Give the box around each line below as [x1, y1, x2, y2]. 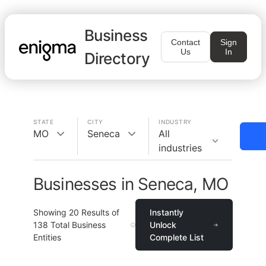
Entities [33, 232, 61, 242]
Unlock [150, 220, 177, 230]
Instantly [150, 207, 184, 217]
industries [159, 142, 202, 154]
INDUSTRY [159, 118, 192, 125]
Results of [79, 207, 119, 217]
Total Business [48, 220, 106, 230]
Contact [171, 37, 200, 47]
